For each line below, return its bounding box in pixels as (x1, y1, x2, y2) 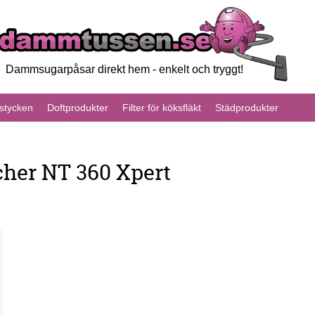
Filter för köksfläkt (122, 101, 201, 113)
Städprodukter (215, 101, 278, 113)
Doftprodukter (47, 101, 108, 113)
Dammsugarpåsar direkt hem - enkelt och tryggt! (6, 63, 244, 76)
